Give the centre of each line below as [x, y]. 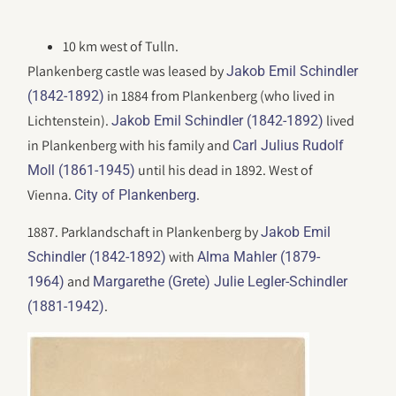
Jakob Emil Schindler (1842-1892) [218, 121]
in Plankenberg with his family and [130, 145]
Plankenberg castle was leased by [127, 71]
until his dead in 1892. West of [225, 170]
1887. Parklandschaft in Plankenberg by [145, 232]
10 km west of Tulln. [121, 46]
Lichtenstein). [70, 121]
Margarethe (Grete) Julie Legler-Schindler [221, 282]
